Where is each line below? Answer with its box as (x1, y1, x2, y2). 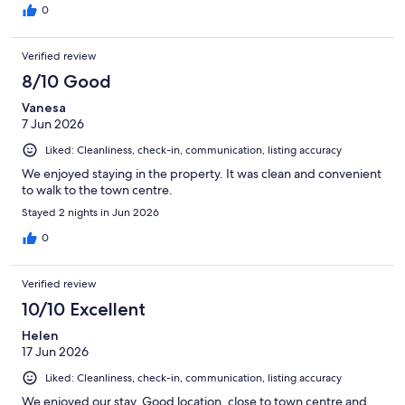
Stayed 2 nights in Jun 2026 (22, 205, 159, 221)
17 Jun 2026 (22, 344, 89, 361)
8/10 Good (22, 71, 111, 93)
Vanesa (22, 99, 66, 117)
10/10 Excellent (22, 298, 146, 321)
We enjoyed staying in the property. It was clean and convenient (22, 165, 381, 183)
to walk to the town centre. (22, 182, 173, 199)
